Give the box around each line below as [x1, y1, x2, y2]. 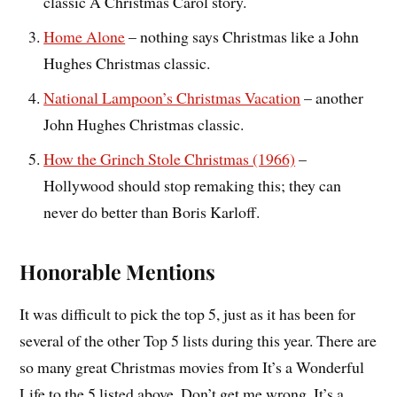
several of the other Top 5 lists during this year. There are [19, 329, 378, 351]
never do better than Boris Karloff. [43, 200, 261, 222]
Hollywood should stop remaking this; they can [43, 174, 342, 196]
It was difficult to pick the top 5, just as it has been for [19, 302, 356, 324]
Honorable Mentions [19, 257, 216, 285]
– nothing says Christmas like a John [125, 25, 360, 47]
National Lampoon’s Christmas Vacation [43, 86, 301, 108]
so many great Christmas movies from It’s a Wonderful [19, 355, 365, 378]
